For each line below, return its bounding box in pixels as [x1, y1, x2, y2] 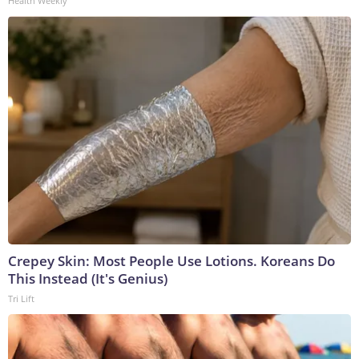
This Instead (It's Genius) [8, 269, 167, 288]
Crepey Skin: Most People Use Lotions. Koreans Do [8, 252, 335, 271]
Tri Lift [8, 292, 34, 305]
